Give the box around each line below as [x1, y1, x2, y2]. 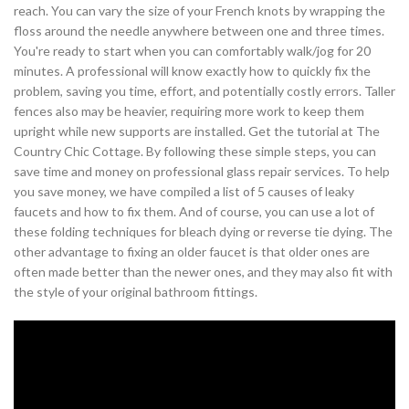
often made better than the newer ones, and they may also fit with [14, 264, 393, 280]
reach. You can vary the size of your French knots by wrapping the [14, 3, 385, 19]
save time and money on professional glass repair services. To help [14, 163, 390, 180]
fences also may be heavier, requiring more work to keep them [14, 103, 364, 120]
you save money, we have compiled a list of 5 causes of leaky [14, 184, 354, 200]
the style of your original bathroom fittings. [14, 284, 257, 300]
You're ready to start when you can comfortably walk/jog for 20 [14, 43, 371, 59]
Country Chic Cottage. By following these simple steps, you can [14, 143, 376, 160]
